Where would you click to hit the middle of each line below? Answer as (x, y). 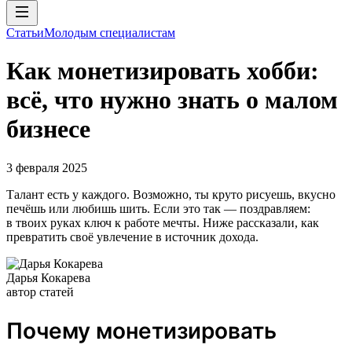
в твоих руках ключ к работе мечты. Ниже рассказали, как (163, 222)
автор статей (40, 291)
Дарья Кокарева (48, 277)
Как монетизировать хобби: (163, 71)
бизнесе (48, 129)
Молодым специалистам (110, 33)
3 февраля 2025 (47, 167)
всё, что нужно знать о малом (172, 100)
